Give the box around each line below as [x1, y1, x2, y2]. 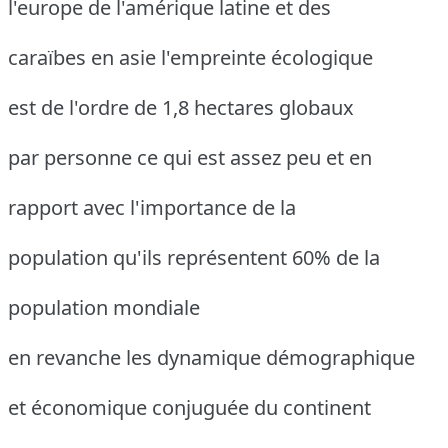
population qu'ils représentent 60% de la [8, 243, 380, 271]
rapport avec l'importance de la [8, 193, 296, 221]
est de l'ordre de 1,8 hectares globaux [8, 93, 354, 121]
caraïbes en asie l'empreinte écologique [8, 43, 373, 71]
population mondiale [8, 293, 200, 321]
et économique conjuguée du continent [8, 393, 371, 421]
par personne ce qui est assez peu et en [8, 143, 372, 171]
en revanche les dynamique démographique [8, 343, 415, 371]
